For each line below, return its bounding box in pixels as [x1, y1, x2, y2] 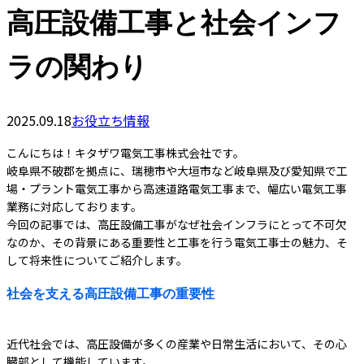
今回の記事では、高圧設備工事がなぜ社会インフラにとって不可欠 [6, 216, 347, 233]
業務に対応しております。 [6, 198, 142, 215]
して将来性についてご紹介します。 [6, 252, 188, 269]
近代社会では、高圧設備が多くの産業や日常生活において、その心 [6, 336, 347, 353]
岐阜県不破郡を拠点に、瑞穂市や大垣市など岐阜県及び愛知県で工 [6, 162, 348, 180]
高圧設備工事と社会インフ [6, 3, 341, 41]
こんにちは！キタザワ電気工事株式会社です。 [6, 145, 245, 162]
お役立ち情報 [71, 110, 149, 131]
